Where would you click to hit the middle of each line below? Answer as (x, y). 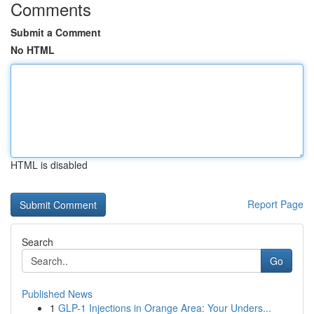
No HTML (33, 50)
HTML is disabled (49, 165)
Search (37, 242)
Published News (57, 294)
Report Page (275, 204)
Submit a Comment (56, 32)
